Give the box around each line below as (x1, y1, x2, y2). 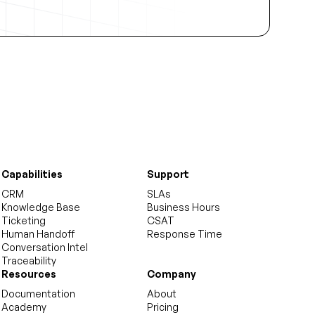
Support (146, 168, 189, 180)
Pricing (146, 301, 179, 313)
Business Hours (146, 201, 220, 213)
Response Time (146, 228, 222, 240)
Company (146, 268, 196, 280)
